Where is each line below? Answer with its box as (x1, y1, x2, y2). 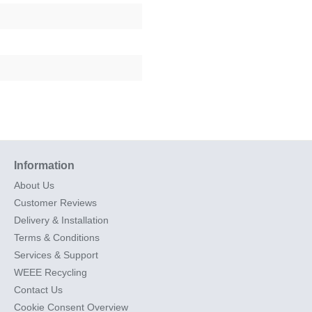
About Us (14, 179, 54, 191)
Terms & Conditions (14, 231, 100, 243)
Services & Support (14, 249, 98, 260)
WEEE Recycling (14, 266, 87, 278)
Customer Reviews (14, 196, 97, 208)
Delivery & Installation (14, 214, 109, 226)
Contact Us (14, 283, 63, 295)
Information (14, 159, 75, 171)
